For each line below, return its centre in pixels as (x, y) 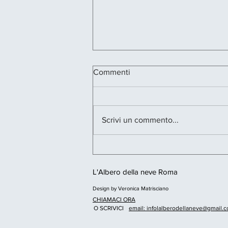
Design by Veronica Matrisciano (131, 189)
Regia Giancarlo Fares (149, 160)
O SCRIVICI (109, 208)
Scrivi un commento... (140, 120)
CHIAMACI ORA (114, 200)
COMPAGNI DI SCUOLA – (158, 150)
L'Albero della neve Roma (135, 172)
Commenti (112, 72)
